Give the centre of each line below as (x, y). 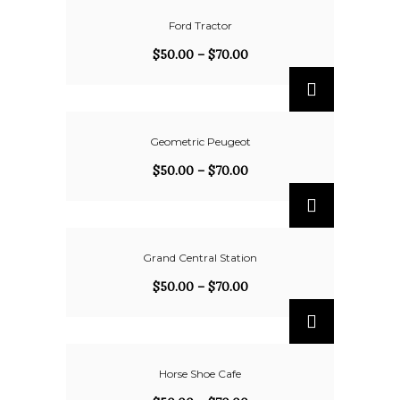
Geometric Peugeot (200, 142)
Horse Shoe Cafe (200, 374)
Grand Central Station (200, 258)
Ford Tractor (200, 25)
